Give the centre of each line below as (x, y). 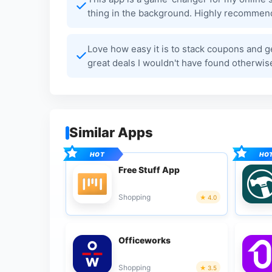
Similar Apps (111, 132)
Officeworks (144, 240)
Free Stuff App (149, 169)
